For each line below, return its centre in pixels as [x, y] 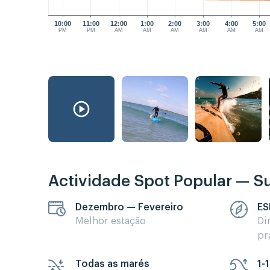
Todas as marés [112, 264]
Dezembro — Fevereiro [129, 207]
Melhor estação [111, 221]
